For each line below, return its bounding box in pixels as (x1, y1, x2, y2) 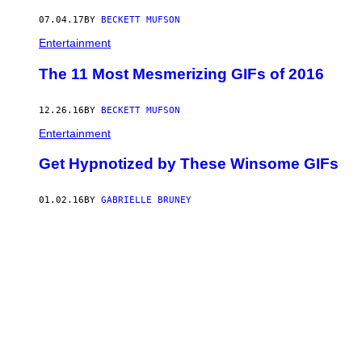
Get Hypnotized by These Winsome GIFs (39, 155, 339, 173)
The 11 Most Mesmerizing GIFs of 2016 (39, 65, 324, 82)
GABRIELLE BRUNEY (101, 195, 192, 206)
